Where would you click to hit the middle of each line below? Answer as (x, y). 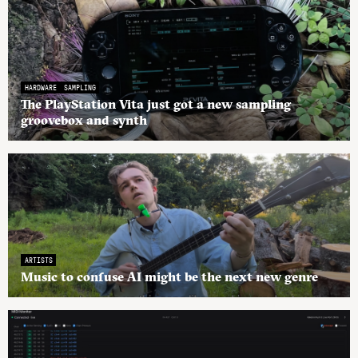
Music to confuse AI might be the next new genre (169, 277)
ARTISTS (38, 260)
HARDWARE (40, 88)
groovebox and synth (84, 120)
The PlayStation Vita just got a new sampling (156, 104)
